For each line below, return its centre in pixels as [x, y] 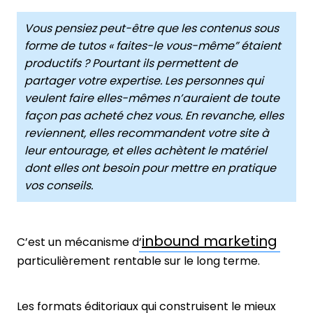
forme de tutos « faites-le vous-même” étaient [152, 46]
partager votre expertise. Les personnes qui [144, 81]
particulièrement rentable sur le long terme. [138, 261]
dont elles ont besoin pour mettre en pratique [150, 168]
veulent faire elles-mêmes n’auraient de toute [152, 99]
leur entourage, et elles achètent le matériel [145, 151]
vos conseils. [60, 186]
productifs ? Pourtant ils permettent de [131, 64]
